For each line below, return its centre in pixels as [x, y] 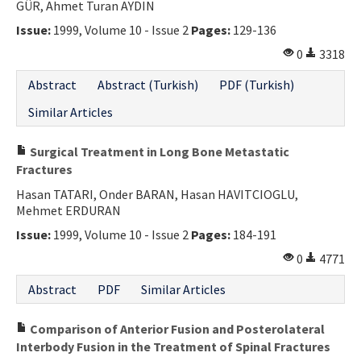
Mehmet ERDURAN [68, 210]
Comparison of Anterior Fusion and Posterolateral [176, 328]
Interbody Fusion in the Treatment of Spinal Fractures [173, 346]
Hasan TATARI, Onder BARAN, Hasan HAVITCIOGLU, [157, 194]
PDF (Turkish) [257, 84]
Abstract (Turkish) [148, 84]
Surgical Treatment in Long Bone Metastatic [158, 151]
